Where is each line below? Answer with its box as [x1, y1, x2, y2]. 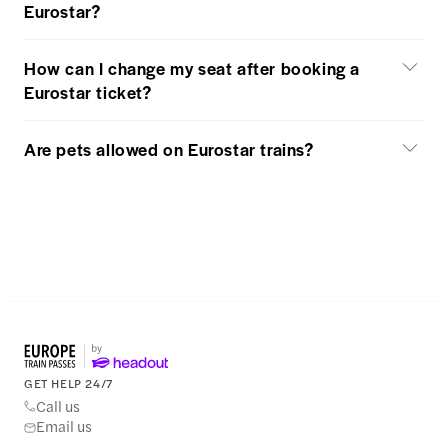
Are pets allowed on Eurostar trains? [24, 137, 314, 161]
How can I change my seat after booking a [24, 56, 361, 80]
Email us [36, 415, 92, 437]
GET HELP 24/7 [24, 374, 113, 392]
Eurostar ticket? [24, 80, 152, 104]
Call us [36, 395, 80, 417]
